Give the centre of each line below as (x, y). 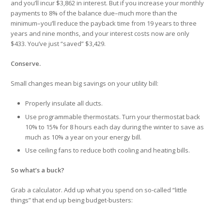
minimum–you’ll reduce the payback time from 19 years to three (104, 23)
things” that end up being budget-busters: (72, 200)
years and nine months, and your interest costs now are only (100, 34)
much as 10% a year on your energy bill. (84, 137)
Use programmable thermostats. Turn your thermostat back (113, 116)
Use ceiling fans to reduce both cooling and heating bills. (108, 150)
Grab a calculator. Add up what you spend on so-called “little (99, 190)
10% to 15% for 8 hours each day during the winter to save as (115, 127)
